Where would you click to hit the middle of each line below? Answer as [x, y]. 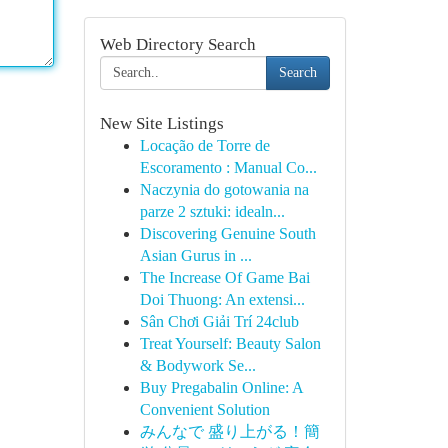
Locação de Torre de [204, 145]
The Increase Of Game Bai [224, 277]
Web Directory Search [177, 44]
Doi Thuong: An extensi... [222, 299]
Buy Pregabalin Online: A [221, 387]
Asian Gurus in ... [195, 255]
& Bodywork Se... [197, 365]
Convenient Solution [204, 409]
